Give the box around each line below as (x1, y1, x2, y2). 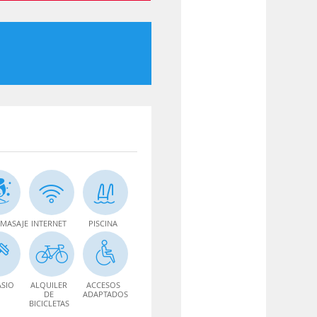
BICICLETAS (29, 297, 70, 309)
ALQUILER (30, 279, 68, 290)
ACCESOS (86, 279, 120, 290)
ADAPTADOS (83, 288, 129, 299)
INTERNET (31, 217, 67, 229)
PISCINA (88, 217, 118, 229)
